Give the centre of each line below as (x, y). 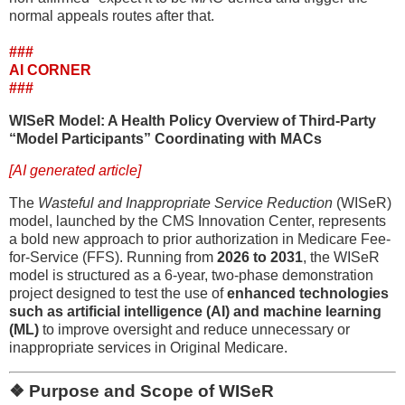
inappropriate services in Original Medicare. (148, 348)
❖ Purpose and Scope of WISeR (141, 391)
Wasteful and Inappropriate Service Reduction (185, 203)
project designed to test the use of (118, 294)
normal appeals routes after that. (112, 15)
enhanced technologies (308, 294)
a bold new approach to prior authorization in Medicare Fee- (200, 240)
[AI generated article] (75, 171)
